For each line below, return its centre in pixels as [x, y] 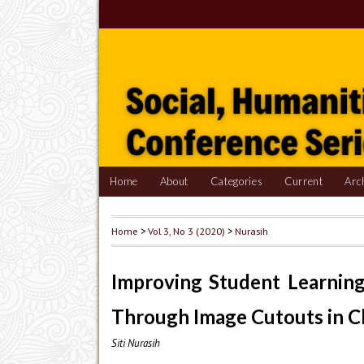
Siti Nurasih [136, 344]
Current [303, 182]
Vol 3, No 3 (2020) [186, 231]
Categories [236, 182]
